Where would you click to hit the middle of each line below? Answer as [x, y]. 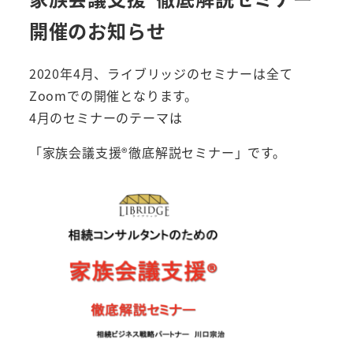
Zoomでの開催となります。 [113, 95]
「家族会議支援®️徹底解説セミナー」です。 [157, 152]
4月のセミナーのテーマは [106, 117]
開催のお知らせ [97, 30]
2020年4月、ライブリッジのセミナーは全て [161, 73]
